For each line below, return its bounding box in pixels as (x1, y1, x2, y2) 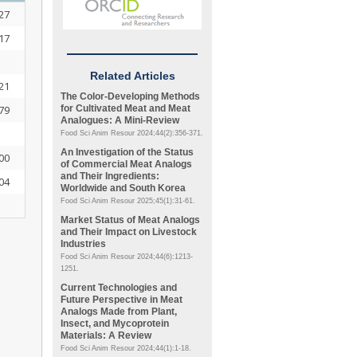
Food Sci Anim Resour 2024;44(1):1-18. (61, 344, 191, 353)
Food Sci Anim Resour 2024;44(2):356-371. (61, 129, 203, 138)
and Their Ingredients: (61, 171, 159, 182)
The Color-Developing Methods (61, 91, 200, 102)
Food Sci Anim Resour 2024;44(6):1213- (61, 253, 193, 261)
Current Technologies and (61, 282, 177, 293)
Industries (61, 238, 106, 249)
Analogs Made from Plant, (61, 306, 177, 317)
